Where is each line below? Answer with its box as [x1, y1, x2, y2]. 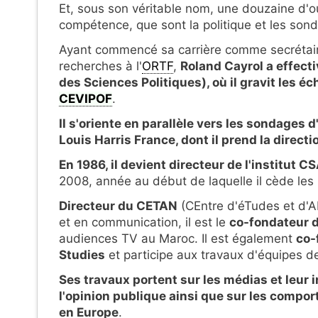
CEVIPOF [59, 92, 112, 106]
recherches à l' [59, 59, 142, 74]
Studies [59, 247, 105, 262]
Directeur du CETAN [59, 198, 177, 213]
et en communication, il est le [59, 214, 229, 229]
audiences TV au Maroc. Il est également [59, 231, 296, 246]
